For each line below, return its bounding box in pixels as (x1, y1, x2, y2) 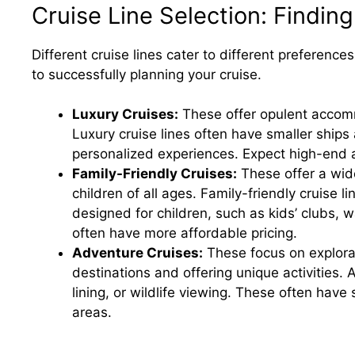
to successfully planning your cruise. (32, 66, 261, 82)
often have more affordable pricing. (72, 225, 297, 242)
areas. (72, 304, 112, 321)
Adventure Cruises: (72, 245, 203, 261)
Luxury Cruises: (72, 106, 178, 123)
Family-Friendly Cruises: (72, 166, 237, 182)
